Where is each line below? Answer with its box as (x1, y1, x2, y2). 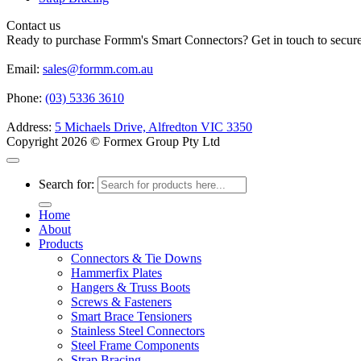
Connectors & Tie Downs (71, 251, 201, 266)
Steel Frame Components (71, 338, 199, 353)
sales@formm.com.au (43, 62, 153, 77)
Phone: (6, 91, 45, 106)
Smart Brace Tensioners (71, 309, 192, 324)
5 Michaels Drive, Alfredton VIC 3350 (55, 120, 252, 135)
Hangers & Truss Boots (71, 280, 190, 295)
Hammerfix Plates (71, 266, 162, 280)
